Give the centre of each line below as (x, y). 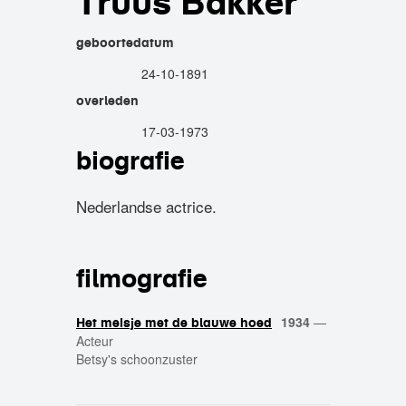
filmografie (142, 278)
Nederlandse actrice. (146, 206)
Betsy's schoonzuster (137, 359)
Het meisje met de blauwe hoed (174, 323)
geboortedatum (125, 43)
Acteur (95, 341)
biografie (130, 160)
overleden (107, 101)
